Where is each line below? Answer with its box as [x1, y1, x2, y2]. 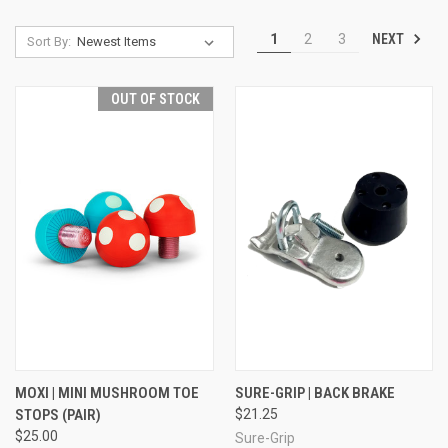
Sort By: [26, 34, 71, 49]
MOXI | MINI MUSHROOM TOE [15, 383, 199, 402]
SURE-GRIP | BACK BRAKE [234, 383, 395, 402]
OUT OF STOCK [110, 91, 200, 107]
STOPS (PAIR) [15, 405, 101, 424]
